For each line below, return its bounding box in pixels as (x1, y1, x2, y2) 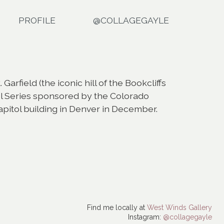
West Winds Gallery (147, 203, 212, 211)
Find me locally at (87, 203, 147, 211)
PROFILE (18, 14, 55, 25)
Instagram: (128, 212, 163, 221)
